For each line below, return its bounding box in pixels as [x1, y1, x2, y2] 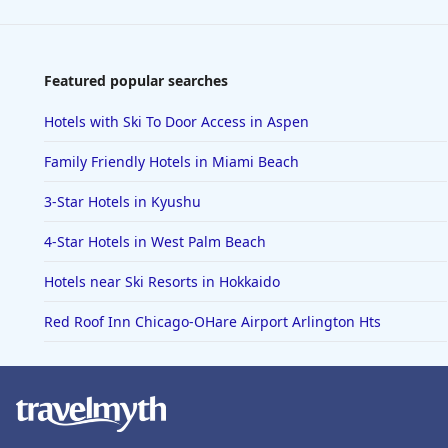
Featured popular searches [44, 71, 228, 91]
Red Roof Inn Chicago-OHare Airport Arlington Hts [44, 312, 381, 332]
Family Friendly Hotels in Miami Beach [44, 152, 299, 172]
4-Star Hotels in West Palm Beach [44, 232, 266, 252]
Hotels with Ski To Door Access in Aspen [44, 112, 309, 132]
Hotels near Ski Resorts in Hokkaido [44, 272, 280, 292]
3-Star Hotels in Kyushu [44, 192, 201, 212]
